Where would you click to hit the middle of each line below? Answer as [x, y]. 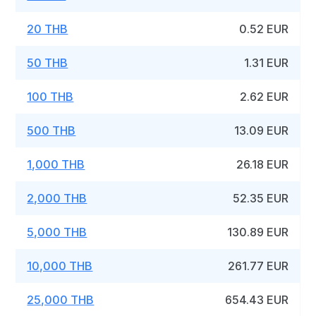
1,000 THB [56, 164]
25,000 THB [61, 300]
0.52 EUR [264, 29]
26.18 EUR [263, 164]
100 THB [50, 97]
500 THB [51, 130]
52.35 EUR [261, 198]
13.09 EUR [262, 130]
